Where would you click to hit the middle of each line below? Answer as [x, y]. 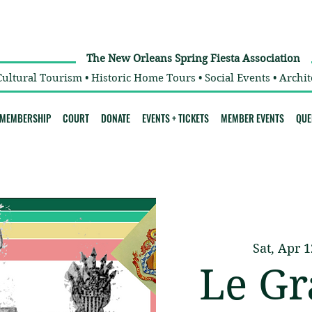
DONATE [116, 118]
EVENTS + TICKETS [176, 118]
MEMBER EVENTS [252, 118]
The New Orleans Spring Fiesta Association [193, 59]
